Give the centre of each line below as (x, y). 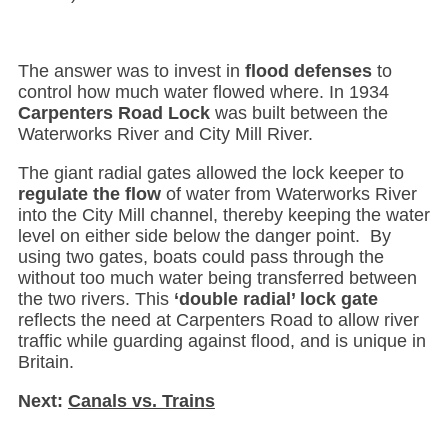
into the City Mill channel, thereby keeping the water (223, 214)
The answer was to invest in (131, 70)
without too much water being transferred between (217, 277)
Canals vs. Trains (141, 400)
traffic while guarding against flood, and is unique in (221, 340)
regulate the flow (89, 193)
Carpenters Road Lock (113, 112)
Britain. (45, 361)
